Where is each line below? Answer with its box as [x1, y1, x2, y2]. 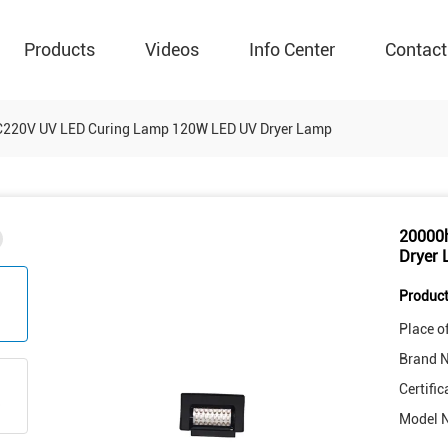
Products [24, 39, 95, 60]
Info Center [249, 39, 335, 60]
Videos [145, 39, 199, 60]
